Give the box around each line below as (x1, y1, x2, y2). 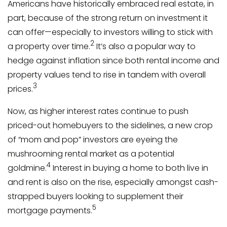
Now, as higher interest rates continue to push (8, 105, 188, 117)
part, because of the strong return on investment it (8, 12, 208, 24)
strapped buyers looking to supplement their (8, 190, 183, 202)
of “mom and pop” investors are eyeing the (8, 133, 178, 145)
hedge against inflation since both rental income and (8, 54, 219, 66)
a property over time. (8, 40, 90, 52)
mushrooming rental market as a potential (8, 147, 174, 160)
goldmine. (8, 162, 47, 174)
